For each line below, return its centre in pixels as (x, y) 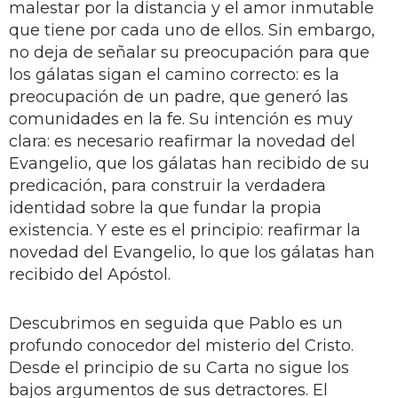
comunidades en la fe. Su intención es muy (181, 119)
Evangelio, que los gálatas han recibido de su (189, 163)
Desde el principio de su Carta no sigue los (179, 367)
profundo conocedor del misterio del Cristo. (181, 345)
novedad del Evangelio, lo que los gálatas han (192, 252)
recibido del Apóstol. (90, 274)
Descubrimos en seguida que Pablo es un (176, 323)
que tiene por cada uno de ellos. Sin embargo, (192, 30)
